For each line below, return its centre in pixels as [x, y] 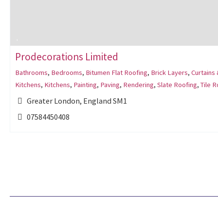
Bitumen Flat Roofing [117, 73]
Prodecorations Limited [67, 57]
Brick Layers [169, 73]
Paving [110, 85]
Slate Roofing [177, 85]
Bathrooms [31, 73]
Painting [85, 85]
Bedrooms [67, 73]
